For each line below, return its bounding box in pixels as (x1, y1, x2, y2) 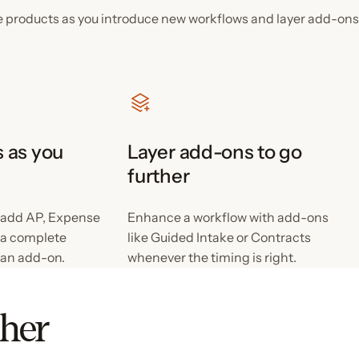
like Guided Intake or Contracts (127, 229, 312, 245)
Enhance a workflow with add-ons (127, 209, 329, 225)
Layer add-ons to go (127, 140, 302, 163)
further (127, 164, 190, 188)
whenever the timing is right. (127, 249, 297, 265)
